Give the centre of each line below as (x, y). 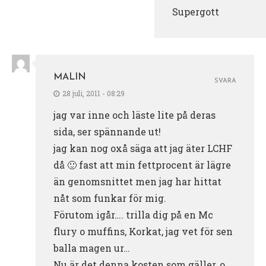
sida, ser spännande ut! (107, 131)
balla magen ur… (92, 248)
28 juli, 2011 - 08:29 (94, 93)
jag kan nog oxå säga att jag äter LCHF (143, 148)
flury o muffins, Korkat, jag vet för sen (143, 231)
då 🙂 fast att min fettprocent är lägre (142, 164)
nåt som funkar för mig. (110, 198)
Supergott (196, 11)
